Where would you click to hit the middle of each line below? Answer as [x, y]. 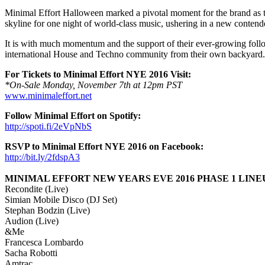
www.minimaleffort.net [48, 96]
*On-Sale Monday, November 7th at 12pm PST [93, 85]
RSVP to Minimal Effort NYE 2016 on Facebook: [104, 147]
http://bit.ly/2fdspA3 [42, 157]
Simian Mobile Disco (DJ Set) [61, 200]
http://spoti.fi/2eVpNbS [48, 127]
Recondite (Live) [36, 189]
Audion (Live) [32, 221]
